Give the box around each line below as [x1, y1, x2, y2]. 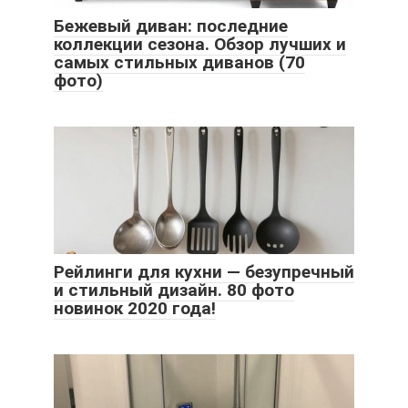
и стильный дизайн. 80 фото [54, 280, 294, 301]
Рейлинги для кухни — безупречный [54, 261, 354, 283]
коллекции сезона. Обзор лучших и [54, 34, 346, 56]
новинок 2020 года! [54, 298, 216, 320]
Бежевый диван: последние [54, 15, 288, 37]
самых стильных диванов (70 [54, 52, 305, 74]
